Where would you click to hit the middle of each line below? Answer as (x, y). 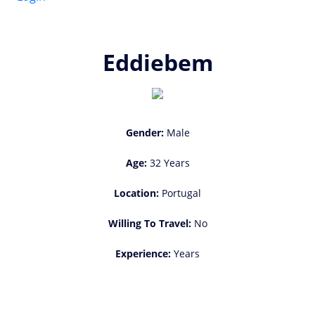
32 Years (168, 163)
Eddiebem (157, 63)
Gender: (144, 133)
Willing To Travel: (149, 224)
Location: (136, 193)
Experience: (143, 254)
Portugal (180, 193)
